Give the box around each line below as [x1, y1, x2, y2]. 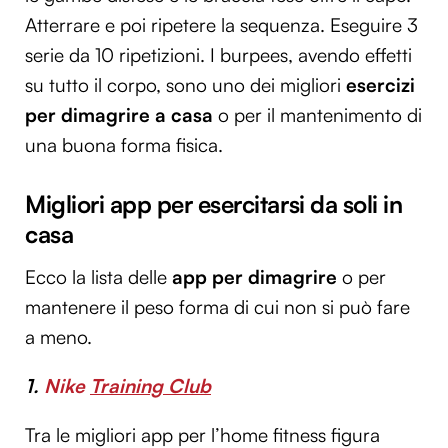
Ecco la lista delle [25, 264, 172, 289]
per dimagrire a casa [25, 103, 213, 127]
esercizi [346, 73, 415, 97]
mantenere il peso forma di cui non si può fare [25, 294, 410, 319]
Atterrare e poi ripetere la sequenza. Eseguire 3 [25, 13, 418, 37]
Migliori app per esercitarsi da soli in [25, 189, 403, 220]
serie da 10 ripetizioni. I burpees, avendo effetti [25, 43, 412, 67]
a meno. [25, 324, 92, 349]
